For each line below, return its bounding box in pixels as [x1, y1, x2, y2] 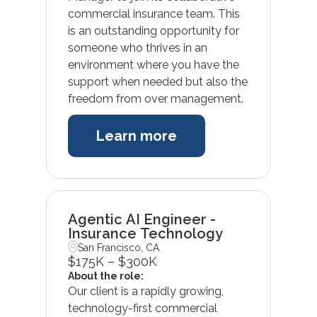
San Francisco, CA [78, 241, 160, 253]
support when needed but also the [67, 74, 248, 88]
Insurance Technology [67, 224, 223, 242]
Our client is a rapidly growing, [67, 284, 224, 298]
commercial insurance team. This [67, 6, 240, 21]
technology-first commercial [67, 301, 217, 315]
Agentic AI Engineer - [67, 210, 216, 228]
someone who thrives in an [67, 40, 207, 54]
